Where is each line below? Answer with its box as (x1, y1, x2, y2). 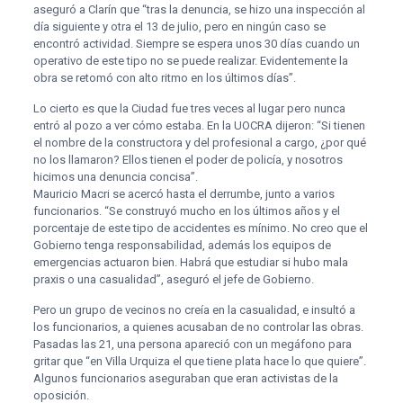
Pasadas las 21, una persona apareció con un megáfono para (32, 337, 352, 351)
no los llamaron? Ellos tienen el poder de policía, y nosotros (32, 153, 343, 166)
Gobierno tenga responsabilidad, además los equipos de (32, 238, 331, 252)
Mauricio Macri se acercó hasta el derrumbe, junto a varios (32, 187, 335, 201)
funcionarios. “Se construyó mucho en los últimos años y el (32, 204, 340, 218)
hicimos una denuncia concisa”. (32, 170, 198, 184)
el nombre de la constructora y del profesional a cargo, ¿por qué (32, 136, 366, 149)
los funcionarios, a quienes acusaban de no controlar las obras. (32, 320, 363, 334)
